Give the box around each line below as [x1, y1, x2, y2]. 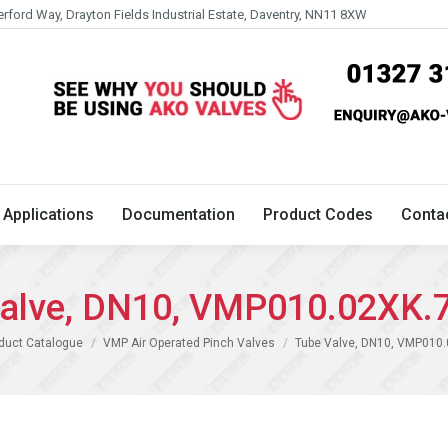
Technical [21, 20, 92, 39]
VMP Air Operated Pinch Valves [102, 335, 275, 350]
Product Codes [263, 205, 373, 224]
